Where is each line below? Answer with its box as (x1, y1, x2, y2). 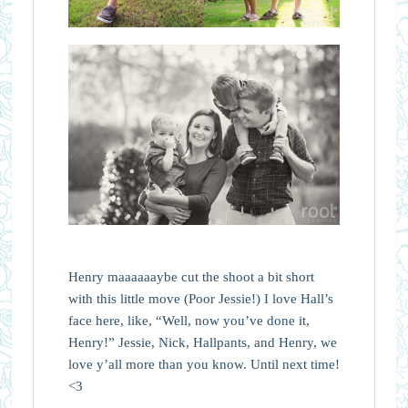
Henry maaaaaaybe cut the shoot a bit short (67, 270, 314, 285)
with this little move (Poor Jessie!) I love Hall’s (67, 291, 333, 307)
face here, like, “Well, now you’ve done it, (67, 313, 310, 329)
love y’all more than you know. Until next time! (67, 357, 340, 372)
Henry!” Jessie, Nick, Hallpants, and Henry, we (67, 335, 337, 351)
